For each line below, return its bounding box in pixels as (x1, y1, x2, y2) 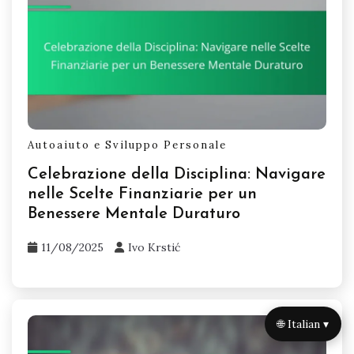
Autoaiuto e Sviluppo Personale (28, 138, 227, 153)
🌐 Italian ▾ (277, 316, 329, 331)
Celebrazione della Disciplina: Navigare (28, 167, 326, 183)
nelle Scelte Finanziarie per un (28, 186, 257, 203)
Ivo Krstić (128, 240, 180, 255)
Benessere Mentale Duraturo (28, 206, 240, 223)
